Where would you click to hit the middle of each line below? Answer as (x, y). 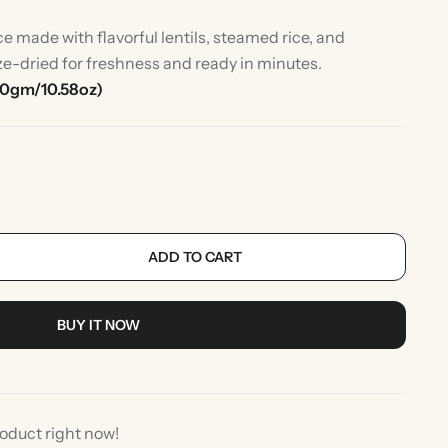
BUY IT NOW (99, 324)
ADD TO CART (194, 256)
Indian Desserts (269, 285)
